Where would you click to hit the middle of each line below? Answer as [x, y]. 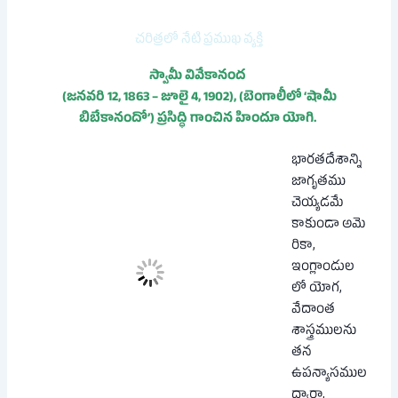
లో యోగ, [317, 290]
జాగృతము [319, 183]
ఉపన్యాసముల [330, 375]
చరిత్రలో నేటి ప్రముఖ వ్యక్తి [199, 41]
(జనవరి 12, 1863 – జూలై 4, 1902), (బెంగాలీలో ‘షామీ [199, 99]
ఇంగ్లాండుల [323, 269]
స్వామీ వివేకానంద [199, 78]
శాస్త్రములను [324, 333]
